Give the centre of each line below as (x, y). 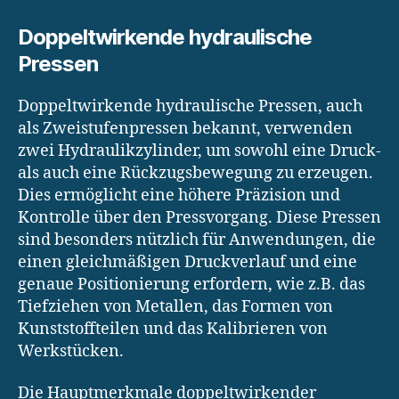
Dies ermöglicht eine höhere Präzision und (179, 195)
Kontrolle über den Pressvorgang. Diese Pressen (199, 217)
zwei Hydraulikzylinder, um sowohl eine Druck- (199, 151)
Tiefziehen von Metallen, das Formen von (175, 306)
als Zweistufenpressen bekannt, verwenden (185, 128)
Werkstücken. (71, 351)
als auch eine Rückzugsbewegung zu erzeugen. (195, 173)
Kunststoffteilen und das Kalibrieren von (173, 329)
